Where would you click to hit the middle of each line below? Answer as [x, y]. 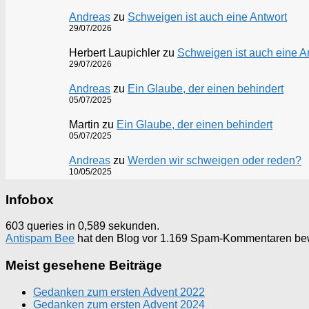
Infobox [30, 199]
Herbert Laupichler [114, 52]
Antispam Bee [40, 239]
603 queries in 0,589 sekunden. [82, 226]
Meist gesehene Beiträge [84, 266]
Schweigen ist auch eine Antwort [207, 17]
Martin [84, 124]
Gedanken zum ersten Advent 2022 [119, 292]
